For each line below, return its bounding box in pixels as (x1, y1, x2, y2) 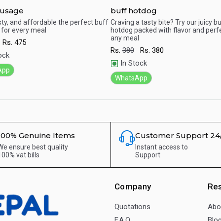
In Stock (120, 59, 147, 68)
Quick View (129, 34, 165, 43)
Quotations (114, 202, 150, 212)
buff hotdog (110, 5, 157, 15)
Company (114, 182, 151, 192)
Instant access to (135, 143, 188, 151)
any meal (110, 34, 139, 42)
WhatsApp (115, 74, 147, 82)
